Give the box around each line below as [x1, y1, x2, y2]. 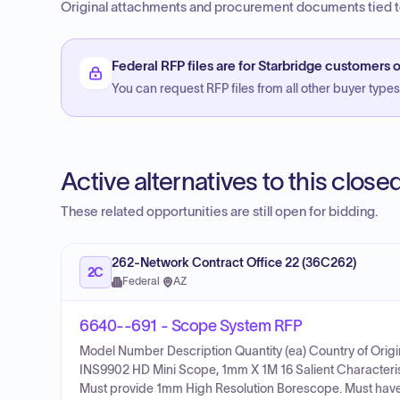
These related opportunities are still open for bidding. [61, 204, 379, 219]
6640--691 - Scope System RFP [79, 317, 303, 335]
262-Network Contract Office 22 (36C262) [112, 256, 356, 270]
